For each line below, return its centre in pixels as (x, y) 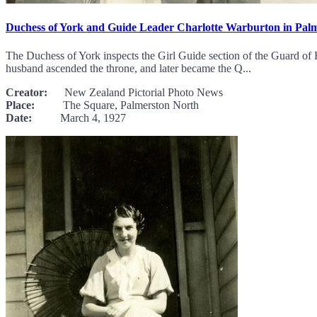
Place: (20, 105)
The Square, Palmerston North (117, 105)
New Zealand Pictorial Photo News (135, 92)
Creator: (27, 92)
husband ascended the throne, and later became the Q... (128, 68)
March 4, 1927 (79, 117)
